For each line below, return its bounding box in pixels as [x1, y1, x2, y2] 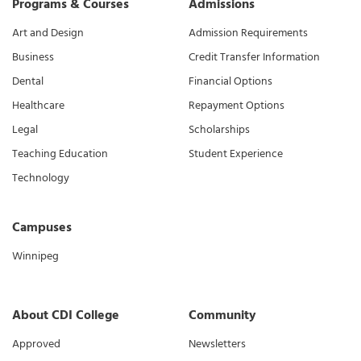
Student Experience [189, 144, 283, 164]
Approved [12, 334, 60, 354]
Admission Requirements [189, 23, 308, 43]
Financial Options [189, 72, 272, 91]
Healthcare [12, 96, 64, 115]
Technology [12, 168, 69, 188]
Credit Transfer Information [189, 48, 320, 67]
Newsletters [189, 334, 246, 354]
